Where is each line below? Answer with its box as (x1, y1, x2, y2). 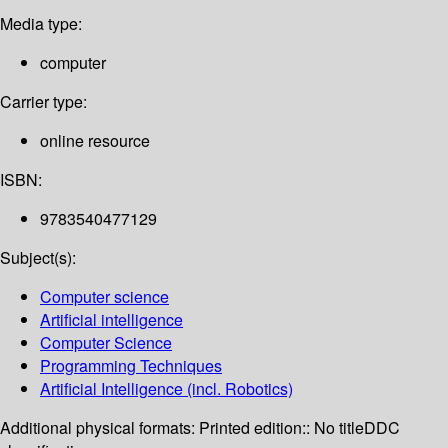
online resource (40, 129, 150, 153)
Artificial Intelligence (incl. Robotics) (40, 377, 293, 401)
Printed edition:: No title (199, 416, 364, 440)
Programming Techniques (40, 354, 222, 378)
